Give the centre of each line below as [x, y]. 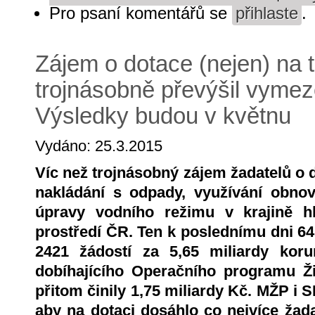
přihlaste [267, 14]
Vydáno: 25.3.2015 [99, 146]
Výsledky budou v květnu [163, 116]
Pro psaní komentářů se [141, 14]
